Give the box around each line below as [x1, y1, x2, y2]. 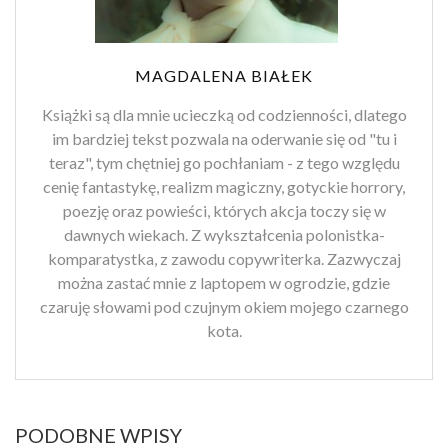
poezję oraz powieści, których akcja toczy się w [62, 201, 386, 221]
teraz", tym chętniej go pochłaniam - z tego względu [48, 153, 400, 173]
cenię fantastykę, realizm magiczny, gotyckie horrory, [43, 177, 405, 197]
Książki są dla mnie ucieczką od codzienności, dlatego [41, 105, 407, 125]
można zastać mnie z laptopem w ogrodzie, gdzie [58, 273, 390, 293]
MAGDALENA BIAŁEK [135, 66, 313, 86]
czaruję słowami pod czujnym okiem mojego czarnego [39, 297, 409, 317]
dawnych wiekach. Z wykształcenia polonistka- [63, 225, 385, 245]
